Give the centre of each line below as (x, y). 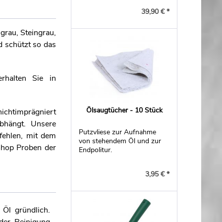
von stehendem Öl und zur (120, 141)
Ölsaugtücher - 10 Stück (124, 110)
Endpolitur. (96, 150)
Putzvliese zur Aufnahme (118, 132)
